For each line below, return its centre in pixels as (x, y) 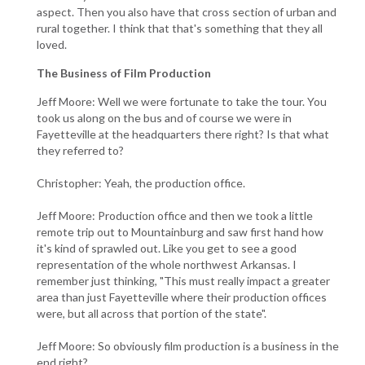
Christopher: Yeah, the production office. (141, 182)
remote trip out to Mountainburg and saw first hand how (180, 231)
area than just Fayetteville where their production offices (182, 297)
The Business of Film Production (124, 73)
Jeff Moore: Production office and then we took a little (175, 215)
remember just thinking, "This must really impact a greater (183, 280)
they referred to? (80, 150)
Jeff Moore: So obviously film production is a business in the (188, 345)
